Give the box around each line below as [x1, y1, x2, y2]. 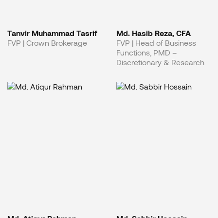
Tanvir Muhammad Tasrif [7, 28, 97, 37]
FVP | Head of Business [116, 37, 196, 47]
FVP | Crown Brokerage [7, 37, 87, 47]
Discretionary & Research [116, 57, 204, 67]
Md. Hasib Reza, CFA [116, 28, 191, 37]
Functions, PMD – [116, 47, 177, 57]
